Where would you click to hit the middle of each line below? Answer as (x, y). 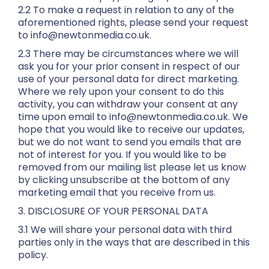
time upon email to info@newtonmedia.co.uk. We (133, 117)
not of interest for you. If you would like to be (122, 155)
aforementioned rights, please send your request (133, 23)
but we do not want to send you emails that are (130, 142)
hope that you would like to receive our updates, (131, 129)
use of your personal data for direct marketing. (128, 79)
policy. (33, 255)
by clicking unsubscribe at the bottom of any (124, 180)
